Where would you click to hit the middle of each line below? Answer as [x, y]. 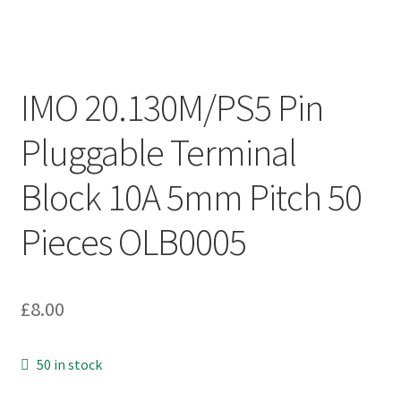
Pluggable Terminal [158, 153]
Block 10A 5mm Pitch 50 [191, 197]
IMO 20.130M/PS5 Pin [171, 108]
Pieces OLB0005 [133, 242]
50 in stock [70, 365]
